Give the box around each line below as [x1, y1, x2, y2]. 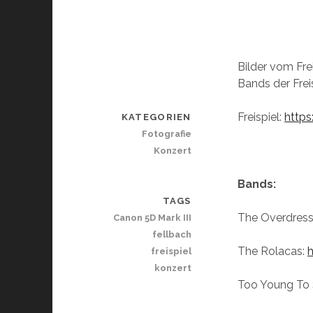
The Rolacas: [238, 245, 308, 259]
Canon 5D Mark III [112, 212, 191, 224]
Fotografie [141, 129, 191, 140]
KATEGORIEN [121, 112, 191, 123]
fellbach [152, 229, 191, 240]
